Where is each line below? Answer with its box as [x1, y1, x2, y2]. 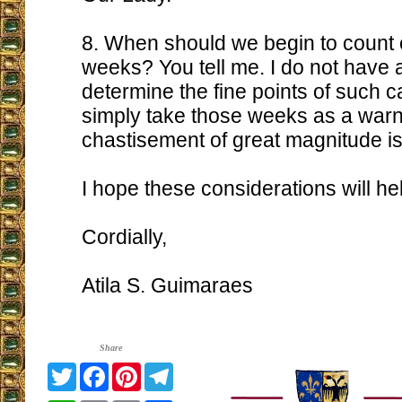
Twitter [76, 362, 117, 377]
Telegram [173, 362, 226, 377]
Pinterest [141, 362, 189, 377]
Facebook [109, 362, 164, 377]
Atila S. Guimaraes [82, 274, 253, 297]
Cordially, [82, 225, 167, 249]
